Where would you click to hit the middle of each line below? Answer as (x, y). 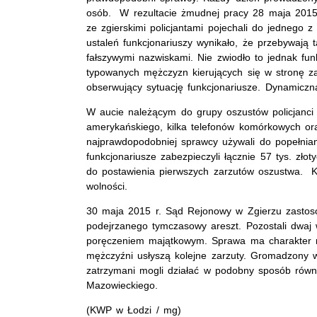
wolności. (107, 186)
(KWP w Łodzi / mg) (134, 310)
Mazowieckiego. (122, 285)
